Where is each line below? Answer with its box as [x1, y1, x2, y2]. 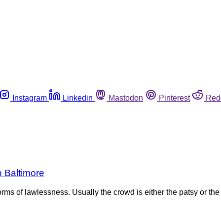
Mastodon [109, 93, 143, 102]
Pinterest [159, 93, 190, 102]
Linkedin [63, 93, 93, 102]
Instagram [12, 93, 47, 102]
